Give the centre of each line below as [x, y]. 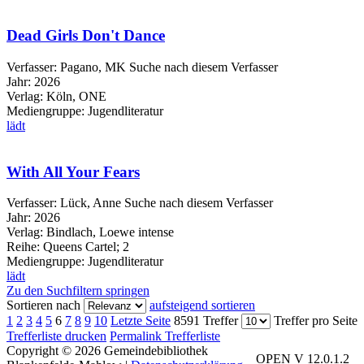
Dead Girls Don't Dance [86, 36]
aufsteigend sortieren [202, 305]
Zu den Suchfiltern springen [78, 291]
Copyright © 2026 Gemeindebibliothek [107, 351]
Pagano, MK [93, 67]
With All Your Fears [73, 171]
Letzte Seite [141, 321]
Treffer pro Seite [316, 321]
